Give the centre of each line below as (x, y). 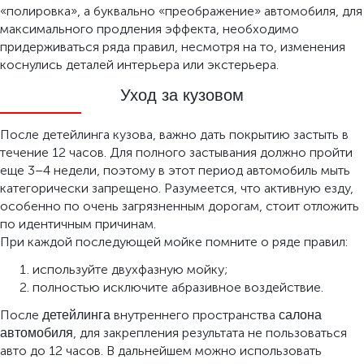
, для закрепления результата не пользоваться (210, 333)
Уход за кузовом (182, 95)
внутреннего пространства (195, 315)
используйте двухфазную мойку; (130, 269)
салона (300, 315)
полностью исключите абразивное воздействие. (178, 287)
